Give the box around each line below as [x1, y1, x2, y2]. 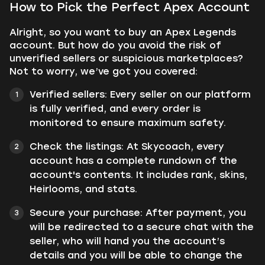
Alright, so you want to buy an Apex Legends [9, 27, 236, 38]
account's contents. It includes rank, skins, [30, 169, 247, 180]
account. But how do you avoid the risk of [9, 40, 221, 51]
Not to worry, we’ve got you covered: [9, 66, 198, 77]
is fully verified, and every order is [30, 103, 201, 114]
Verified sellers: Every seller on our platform [30, 89, 251, 100]
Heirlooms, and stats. [30, 183, 137, 195]
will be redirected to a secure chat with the [30, 221, 254, 232]
